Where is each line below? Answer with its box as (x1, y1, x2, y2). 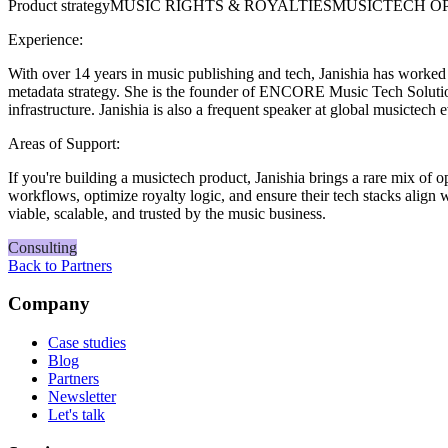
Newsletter (48, 388, 116, 406)
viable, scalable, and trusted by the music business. (8, 204, 326, 222)
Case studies (48, 334, 126, 352)
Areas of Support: (8, 134, 120, 152)
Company (8, 293, 90, 315)
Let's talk (48, 406, 105, 424)
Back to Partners (8, 256, 112, 274)
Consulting (8, 238, 77, 256)
